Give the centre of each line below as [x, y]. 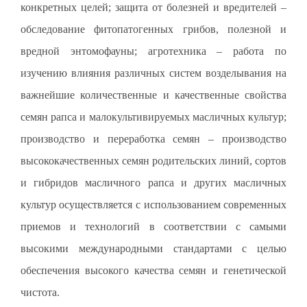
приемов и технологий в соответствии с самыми [153, 226]
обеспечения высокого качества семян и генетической [153, 270]
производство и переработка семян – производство [153, 138]
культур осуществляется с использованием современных [153, 204]
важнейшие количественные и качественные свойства [153, 95]
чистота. [40, 292]
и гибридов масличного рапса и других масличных [153, 182]
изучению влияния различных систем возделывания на [153, 73]
